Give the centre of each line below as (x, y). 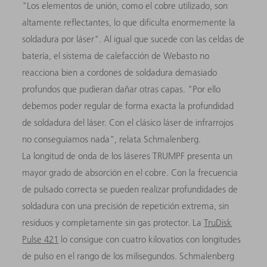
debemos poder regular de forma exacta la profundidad (128, 105)
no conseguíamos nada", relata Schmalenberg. (112, 139)
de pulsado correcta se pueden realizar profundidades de (130, 189)
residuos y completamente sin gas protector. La (113, 222)
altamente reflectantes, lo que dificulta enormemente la (129, 22)
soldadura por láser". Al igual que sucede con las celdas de (133, 39)
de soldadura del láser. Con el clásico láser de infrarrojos (128, 122)
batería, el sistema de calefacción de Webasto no (116, 55)
